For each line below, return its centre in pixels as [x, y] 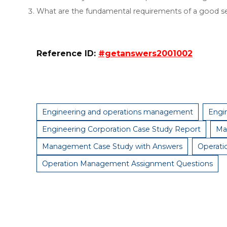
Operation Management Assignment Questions [127, 164]
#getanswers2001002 [145, 54]
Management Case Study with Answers [112, 147]
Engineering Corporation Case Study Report [121, 129]
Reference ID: [67, 54]
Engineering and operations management [118, 112]
